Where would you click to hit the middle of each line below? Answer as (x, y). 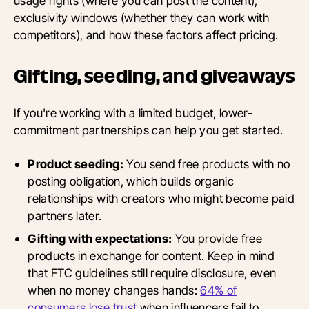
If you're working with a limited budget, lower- (133, 113)
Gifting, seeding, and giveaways (154, 77)
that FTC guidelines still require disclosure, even (152, 273)
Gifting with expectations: (100, 239)
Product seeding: (76, 164)
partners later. (65, 216)
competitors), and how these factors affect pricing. (146, 35)
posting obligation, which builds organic (131, 181)
